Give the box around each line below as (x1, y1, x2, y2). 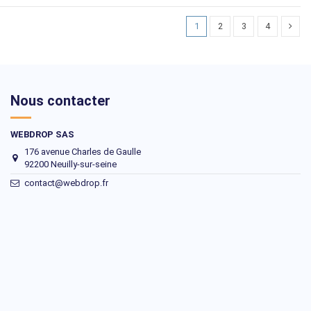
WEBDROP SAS (10, 129, 74, 140)
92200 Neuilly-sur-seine (24, 158, 117, 169)
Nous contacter (10, 92, 110, 110)
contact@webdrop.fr (24, 177, 108, 188)
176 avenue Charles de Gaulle (24, 146, 141, 157)
